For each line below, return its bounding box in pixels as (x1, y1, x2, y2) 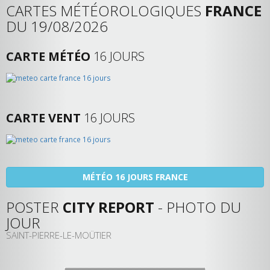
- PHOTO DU (154, 196, 241, 217)
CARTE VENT (6, 109, 81, 126)
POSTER (6, 196, 63, 217)
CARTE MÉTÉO (6, 48, 90, 64)
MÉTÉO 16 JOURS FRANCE (82, 171, 188, 183)
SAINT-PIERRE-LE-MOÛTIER (6, 228, 111, 241)
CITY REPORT (63, 196, 154, 217)
